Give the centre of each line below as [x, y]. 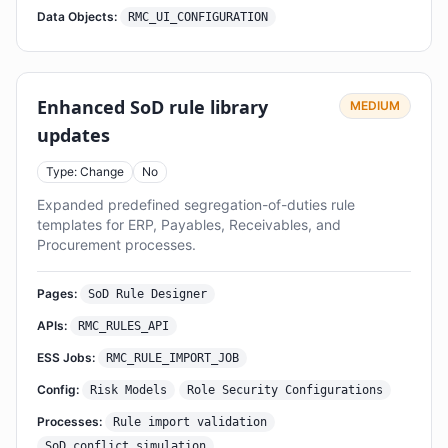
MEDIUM [375, 105]
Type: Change [85, 171]
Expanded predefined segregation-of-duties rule [196, 204]
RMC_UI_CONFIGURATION [198, 17]
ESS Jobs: [66, 357]
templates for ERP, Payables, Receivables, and [189, 224]
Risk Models [128, 390]
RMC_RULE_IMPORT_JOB [172, 358]
